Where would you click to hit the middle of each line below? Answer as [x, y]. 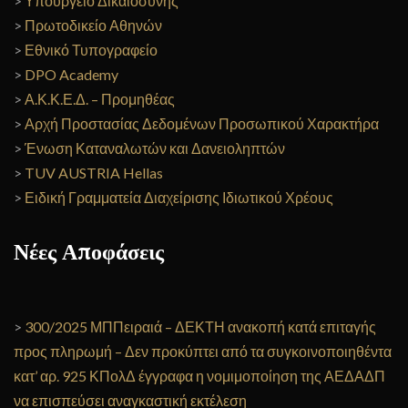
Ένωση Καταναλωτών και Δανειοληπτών [155, 148]
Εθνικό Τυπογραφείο [91, 50]
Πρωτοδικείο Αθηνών [93, 25]
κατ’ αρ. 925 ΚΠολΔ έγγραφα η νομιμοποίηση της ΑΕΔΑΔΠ [199, 376]
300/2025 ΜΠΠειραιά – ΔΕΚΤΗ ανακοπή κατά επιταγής [200, 326]
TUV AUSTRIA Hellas [94, 173]
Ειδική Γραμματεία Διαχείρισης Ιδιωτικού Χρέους [179, 197]
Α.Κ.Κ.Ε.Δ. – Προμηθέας [100, 99]
